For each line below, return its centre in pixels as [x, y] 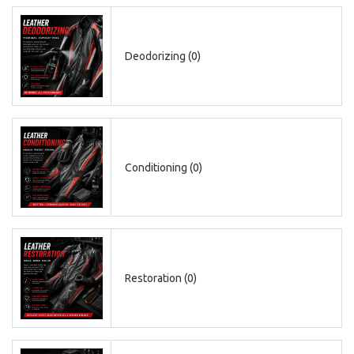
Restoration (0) [161, 279]
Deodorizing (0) [163, 56]
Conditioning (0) [164, 167]
